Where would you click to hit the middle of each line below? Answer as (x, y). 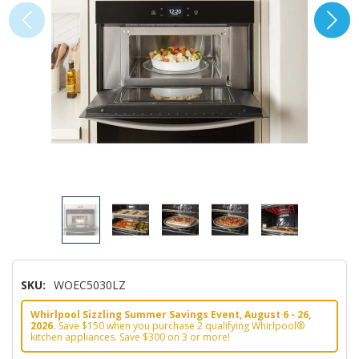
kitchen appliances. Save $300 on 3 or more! (130, 337)
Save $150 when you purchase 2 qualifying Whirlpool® (180, 326)
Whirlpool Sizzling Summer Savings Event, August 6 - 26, (171, 315)
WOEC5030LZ (90, 285)
